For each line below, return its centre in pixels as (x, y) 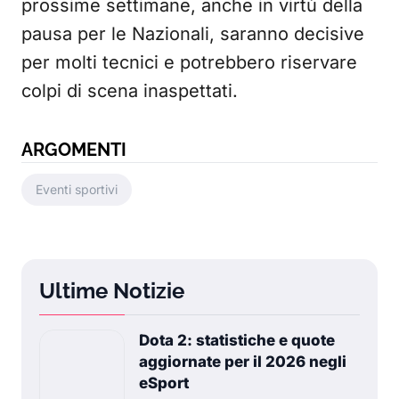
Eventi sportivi (77, 189)
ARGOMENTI (74, 150)
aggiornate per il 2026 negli (243, 362)
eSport (164, 383)
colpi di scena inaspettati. (130, 91)
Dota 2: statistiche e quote (237, 340)
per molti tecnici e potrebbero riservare (189, 62)
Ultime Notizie (112, 291)
